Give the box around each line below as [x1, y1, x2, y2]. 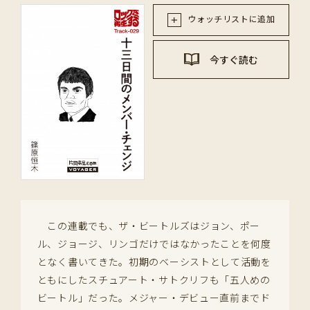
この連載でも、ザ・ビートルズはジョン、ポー [37, 219, 261, 233]
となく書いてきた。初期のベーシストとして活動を [37, 255, 271, 269]
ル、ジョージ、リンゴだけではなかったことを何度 [37, 237, 271, 251]
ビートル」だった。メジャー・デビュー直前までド [37, 291, 271, 305]
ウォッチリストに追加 [185, 12, 275, 25]
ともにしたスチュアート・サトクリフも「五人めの [37, 273, 271, 287]
